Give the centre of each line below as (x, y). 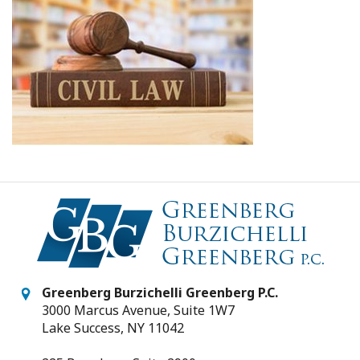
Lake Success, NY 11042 (113, 328)
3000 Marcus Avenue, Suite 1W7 (138, 310)
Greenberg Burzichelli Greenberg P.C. (160, 292)
